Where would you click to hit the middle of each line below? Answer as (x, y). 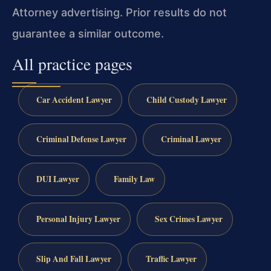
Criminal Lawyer (191, 139)
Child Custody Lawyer (186, 100)
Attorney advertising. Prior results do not (119, 13)
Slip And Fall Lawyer (73, 259)
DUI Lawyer (57, 179)
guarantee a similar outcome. (88, 34)
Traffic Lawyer (171, 259)
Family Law (134, 179)
